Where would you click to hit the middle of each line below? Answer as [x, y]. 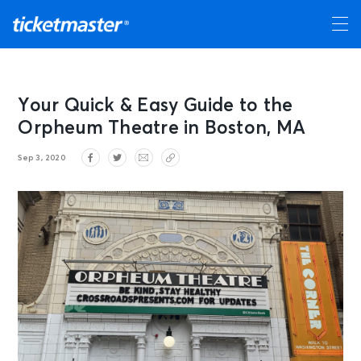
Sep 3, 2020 [41, 158]
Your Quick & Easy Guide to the [156, 106]
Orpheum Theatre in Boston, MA [162, 129]
